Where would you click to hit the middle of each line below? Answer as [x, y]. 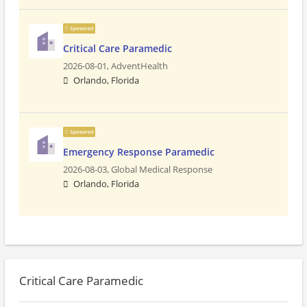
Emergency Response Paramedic [139, 152]
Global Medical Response [162, 170]
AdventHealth [139, 66]
